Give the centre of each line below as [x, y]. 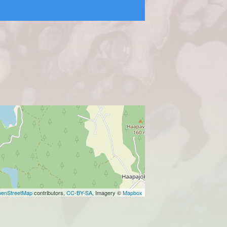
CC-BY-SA [79, 193]
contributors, [49, 193]
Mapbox [133, 193]
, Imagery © [107, 193]
